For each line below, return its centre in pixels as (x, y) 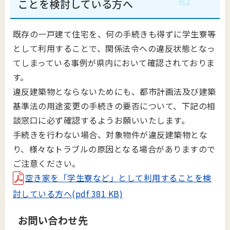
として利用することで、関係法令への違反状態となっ (114, 48)
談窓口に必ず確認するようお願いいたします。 (101, 120)
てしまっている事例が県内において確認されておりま (114, 63)
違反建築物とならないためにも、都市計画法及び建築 (114, 91)
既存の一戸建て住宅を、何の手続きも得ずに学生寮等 (114, 34)
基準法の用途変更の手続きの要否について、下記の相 (114, 106)
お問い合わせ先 (53, 221)
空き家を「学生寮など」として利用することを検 (118, 178)
